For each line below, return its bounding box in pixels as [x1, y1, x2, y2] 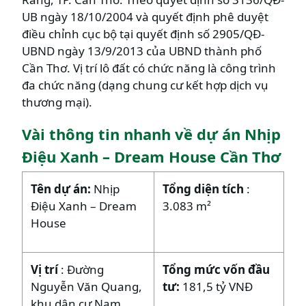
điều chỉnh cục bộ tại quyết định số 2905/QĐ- [22, 25, 264, 42]
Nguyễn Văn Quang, [31, 278, 142, 294]
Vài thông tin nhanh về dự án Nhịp [22, 123, 281, 144]
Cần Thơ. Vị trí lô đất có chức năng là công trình [22, 59, 276, 76]
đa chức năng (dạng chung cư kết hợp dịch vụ [22, 76, 268, 93]
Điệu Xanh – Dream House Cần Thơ [22, 145, 281, 167]
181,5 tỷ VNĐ [182, 278, 253, 294]
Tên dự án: [31, 180, 94, 197]
